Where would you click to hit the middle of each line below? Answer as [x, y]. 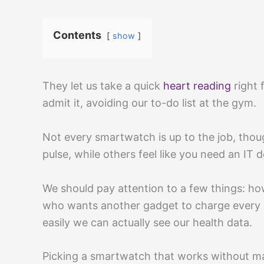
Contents [77, 35]
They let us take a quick [103, 86]
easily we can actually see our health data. [147, 222]
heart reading [197, 86]
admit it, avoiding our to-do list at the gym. [149, 103]
